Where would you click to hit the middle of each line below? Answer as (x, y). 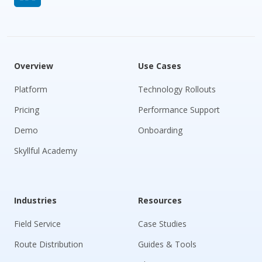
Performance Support (179, 109)
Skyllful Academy (46, 150)
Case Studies (162, 223)
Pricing (27, 109)
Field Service (37, 223)
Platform (31, 89)
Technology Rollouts (177, 89)
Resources (160, 200)
